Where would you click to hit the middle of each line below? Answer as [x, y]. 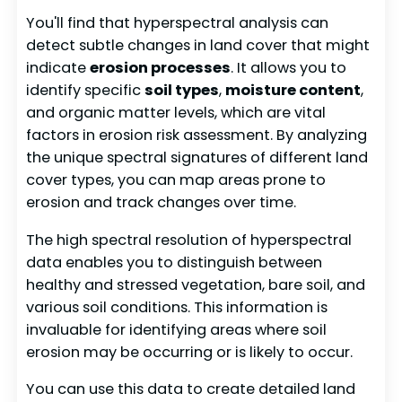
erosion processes [161, 68]
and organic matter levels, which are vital [176, 113]
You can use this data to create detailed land [191, 389]
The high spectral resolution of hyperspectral [189, 240]
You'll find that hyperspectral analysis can [178, 23]
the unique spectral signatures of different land [197, 158]
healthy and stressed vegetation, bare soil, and [196, 284]
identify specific [86, 91]
